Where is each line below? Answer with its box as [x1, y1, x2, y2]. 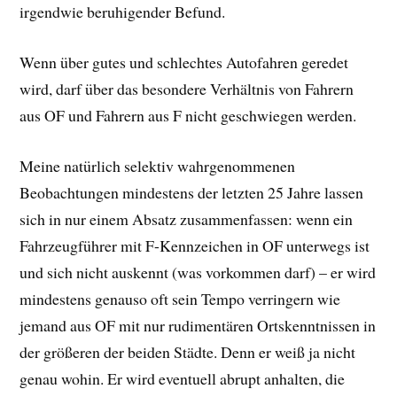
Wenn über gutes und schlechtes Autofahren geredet [19, 51, 349, 74]
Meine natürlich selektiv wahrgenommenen [19, 154, 296, 176]
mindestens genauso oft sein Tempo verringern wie [19, 287, 341, 309]
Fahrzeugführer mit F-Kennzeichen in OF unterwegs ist [19, 234, 370, 256]
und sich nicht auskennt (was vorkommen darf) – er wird [19, 261, 377, 283]
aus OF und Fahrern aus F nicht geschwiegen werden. [19, 105, 357, 127]
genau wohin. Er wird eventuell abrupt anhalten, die [19, 367, 346, 389]
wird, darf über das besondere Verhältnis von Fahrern [19, 78, 354, 100]
